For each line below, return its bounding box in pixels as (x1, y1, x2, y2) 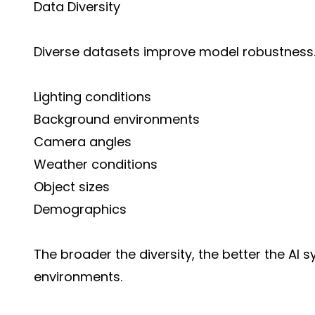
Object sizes (34, 178, 110, 195)
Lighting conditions (34, 88, 151, 105)
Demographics (34, 200, 127, 218)
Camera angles (34, 133, 131, 150)
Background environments (34, 110, 200, 128)
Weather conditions (34, 155, 157, 173)
